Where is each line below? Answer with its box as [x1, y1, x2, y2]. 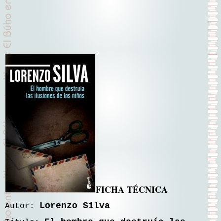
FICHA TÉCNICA [96, 183, 168, 196]
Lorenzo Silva [39, 201, 110, 211]
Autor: [5, 202, 39, 211]
